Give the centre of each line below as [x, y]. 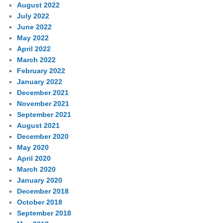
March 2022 [37, 59]
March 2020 [37, 169]
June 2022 [35, 27]
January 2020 [40, 180]
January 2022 [40, 81]
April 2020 [34, 158]
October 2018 [40, 202]
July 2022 [33, 16]
